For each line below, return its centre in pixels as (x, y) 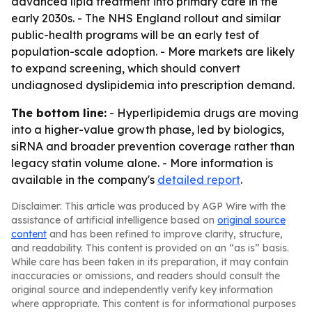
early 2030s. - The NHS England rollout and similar (146, 18)
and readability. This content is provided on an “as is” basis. (150, 248)
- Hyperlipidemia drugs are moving (203, 113)
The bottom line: (59, 113)
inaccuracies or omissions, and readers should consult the (146, 276)
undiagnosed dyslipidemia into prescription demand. (153, 85)
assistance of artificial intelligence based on (114, 220)
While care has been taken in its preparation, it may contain (150, 262)
